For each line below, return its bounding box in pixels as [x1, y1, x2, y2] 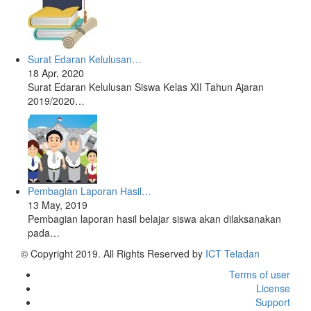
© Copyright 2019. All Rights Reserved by [21, 246, 205, 260]
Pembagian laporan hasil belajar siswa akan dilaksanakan [28, 212, 282, 226]
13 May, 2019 [28, 198, 88, 212]
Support [255, 295, 290, 309]
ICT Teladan [205, 246, 260, 260]
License [256, 281, 290, 295]
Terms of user [229, 267, 290, 281]
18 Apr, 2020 [28, 66, 85, 80]
